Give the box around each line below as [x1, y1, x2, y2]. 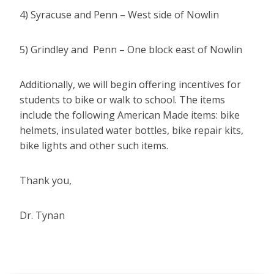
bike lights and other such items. [20, 139, 168, 153]
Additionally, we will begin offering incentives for [20, 78, 241, 92]
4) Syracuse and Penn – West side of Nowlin [20, 8, 219, 22]
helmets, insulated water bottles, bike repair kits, [20, 124, 243, 138]
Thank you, [20, 174, 72, 188]
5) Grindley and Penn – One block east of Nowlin [20, 43, 242, 57]
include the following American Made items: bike [20, 108, 240, 122]
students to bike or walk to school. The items [20, 93, 225, 107]
